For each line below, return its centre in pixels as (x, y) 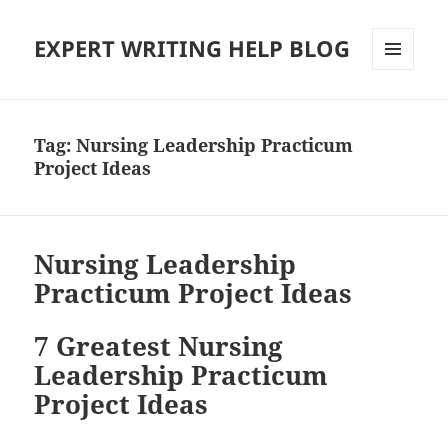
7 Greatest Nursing (159, 346)
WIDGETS (400, 112)
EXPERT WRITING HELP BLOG (192, 48)
